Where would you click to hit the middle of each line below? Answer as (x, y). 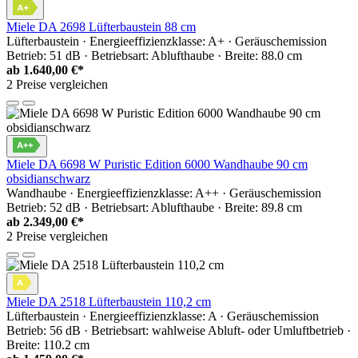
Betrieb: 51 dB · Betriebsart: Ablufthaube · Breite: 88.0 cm (154, 56)
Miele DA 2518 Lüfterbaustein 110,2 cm (109, 302)
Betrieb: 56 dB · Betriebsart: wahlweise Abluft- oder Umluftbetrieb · (179, 331)
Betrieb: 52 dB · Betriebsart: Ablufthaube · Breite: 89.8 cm (154, 208)
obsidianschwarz (48, 179)
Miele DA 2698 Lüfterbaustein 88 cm (101, 27)
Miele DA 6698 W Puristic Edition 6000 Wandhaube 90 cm (157, 165)
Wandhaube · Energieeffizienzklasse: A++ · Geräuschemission (164, 193)
